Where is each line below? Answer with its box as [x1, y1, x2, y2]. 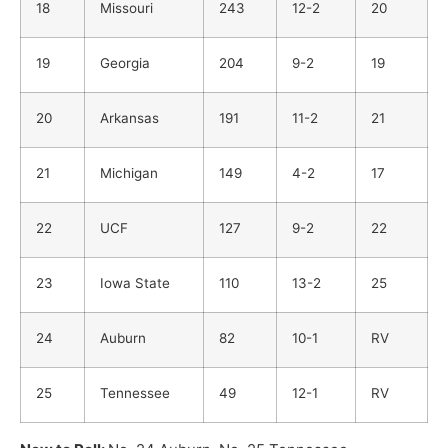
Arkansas [100, 110, 159, 127]
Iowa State [100, 275, 170, 292]
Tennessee [100, 385, 170, 402]
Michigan [100, 165, 158, 182]
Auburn [100, 330, 146, 347]
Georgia [100, 55, 150, 72]
